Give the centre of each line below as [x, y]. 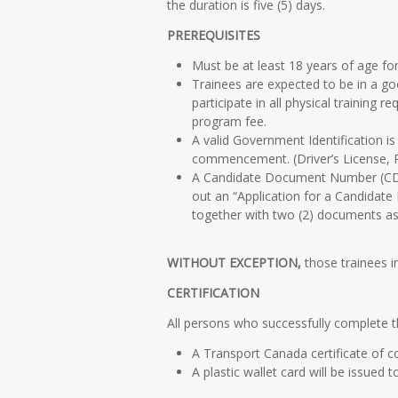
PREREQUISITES [214, 35]
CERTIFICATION [213, 293]
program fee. [229, 121]
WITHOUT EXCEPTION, [234, 263]
